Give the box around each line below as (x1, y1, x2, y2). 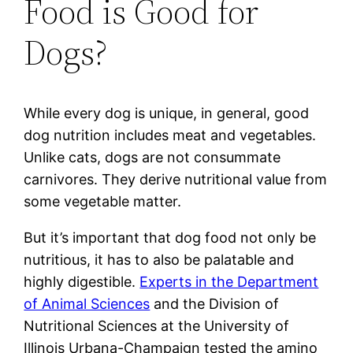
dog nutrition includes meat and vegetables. (24, 126, 317, 143)
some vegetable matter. (24, 192, 182, 210)
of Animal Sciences (24, 295, 150, 312)
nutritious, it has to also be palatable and (24, 251, 295, 268)
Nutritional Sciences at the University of (24, 317, 290, 334)
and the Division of (150, 295, 280, 312)
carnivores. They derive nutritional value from (24, 170, 328, 188)
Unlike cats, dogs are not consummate (24, 148, 281, 165)
